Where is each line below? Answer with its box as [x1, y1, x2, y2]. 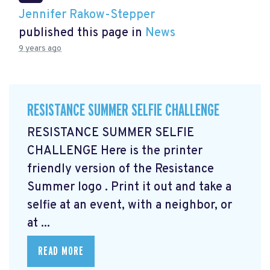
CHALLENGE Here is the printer [27, 143, 202, 159]
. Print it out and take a [105, 179, 231, 195]
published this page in [19, 25, 145, 42]
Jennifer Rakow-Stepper [19, 7, 155, 24]
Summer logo [27, 179, 105, 195]
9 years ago [19, 43, 61, 54]
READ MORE [38, 245, 84, 257]
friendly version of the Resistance [27, 161, 214, 177]
